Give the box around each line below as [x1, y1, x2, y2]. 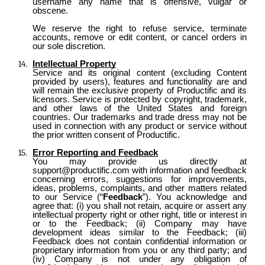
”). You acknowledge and [143, 192, 247, 202]
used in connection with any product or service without [32, 121, 247, 131]
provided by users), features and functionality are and [32, 76, 247, 86]
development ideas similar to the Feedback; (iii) [32, 227, 247, 237]
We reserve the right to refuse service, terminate [32, 23, 247, 33]
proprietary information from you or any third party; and [32, 245, 247, 255]
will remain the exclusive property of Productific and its [32, 85, 247, 95]
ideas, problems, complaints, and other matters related [32, 183, 247, 193]
